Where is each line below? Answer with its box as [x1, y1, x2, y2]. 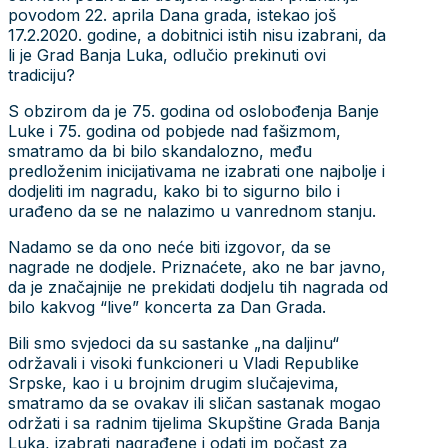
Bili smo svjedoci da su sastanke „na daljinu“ [8, 332, 339, 353]
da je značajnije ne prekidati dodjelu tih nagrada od [8, 276, 388, 297]
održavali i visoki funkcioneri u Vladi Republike [8, 352, 359, 373]
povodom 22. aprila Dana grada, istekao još [8, 4, 336, 25]
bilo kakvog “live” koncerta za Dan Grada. [8, 296, 326, 317]
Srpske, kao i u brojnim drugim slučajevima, [8, 372, 339, 393]
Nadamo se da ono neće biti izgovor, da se [8, 236, 331, 257]
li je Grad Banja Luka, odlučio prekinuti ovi [8, 44, 326, 65]
